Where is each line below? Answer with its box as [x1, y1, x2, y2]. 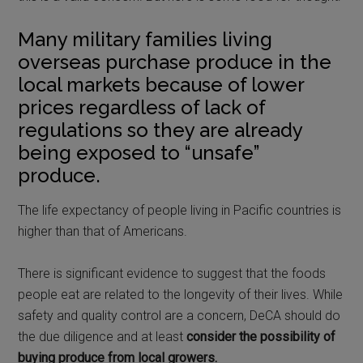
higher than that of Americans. [18, 223, 188, 239]
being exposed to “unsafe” [18, 140, 261, 164]
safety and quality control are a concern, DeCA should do [18, 307, 341, 323]
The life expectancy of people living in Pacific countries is [18, 202, 342, 218]
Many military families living [18, 27, 273, 51]
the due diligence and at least [18, 328, 187, 344]
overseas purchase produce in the [18, 49, 332, 74]
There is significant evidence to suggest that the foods [18, 265, 327, 281]
